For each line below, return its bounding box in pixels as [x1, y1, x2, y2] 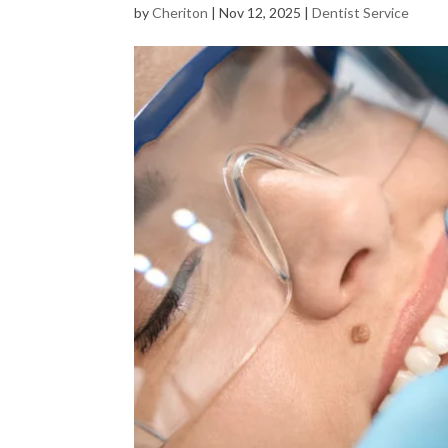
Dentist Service [312, 4, 410, 21]
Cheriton [152, 4, 209, 21]
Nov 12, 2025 [219, 4, 302, 21]
